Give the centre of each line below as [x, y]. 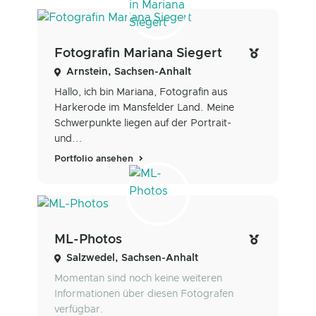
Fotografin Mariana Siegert [138, 53]
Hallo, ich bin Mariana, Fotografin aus [141, 92]
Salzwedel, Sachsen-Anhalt [132, 259]
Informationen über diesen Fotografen [144, 294]
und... [68, 139]
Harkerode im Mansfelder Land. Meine [144, 108]
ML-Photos [88, 240]
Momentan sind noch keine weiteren [138, 279]
